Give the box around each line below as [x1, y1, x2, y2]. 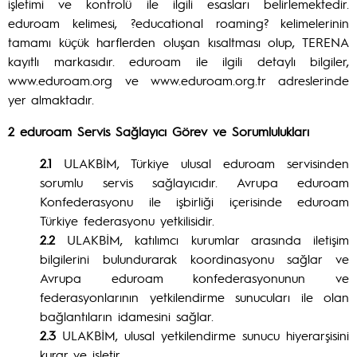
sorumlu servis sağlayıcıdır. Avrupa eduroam [40, 174, 349, 190]
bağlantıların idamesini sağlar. [40, 308, 214, 324]
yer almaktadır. [8, 91, 94, 108]
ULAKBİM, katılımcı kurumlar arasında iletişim [55, 231, 349, 248]
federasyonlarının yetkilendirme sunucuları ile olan [40, 288, 349, 305]
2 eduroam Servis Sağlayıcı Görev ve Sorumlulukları [8, 123, 309, 139]
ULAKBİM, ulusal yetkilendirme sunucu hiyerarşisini [56, 327, 349, 343]
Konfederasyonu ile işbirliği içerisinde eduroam [40, 193, 349, 210]
